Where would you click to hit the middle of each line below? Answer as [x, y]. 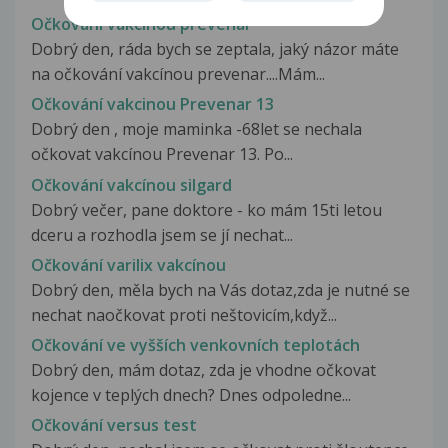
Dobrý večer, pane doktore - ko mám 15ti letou [206, 209]
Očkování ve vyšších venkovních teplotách [195, 344]
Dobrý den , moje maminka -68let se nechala [196, 129]
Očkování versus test [114, 425]
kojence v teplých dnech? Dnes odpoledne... [191, 394]
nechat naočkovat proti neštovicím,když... [184, 314]
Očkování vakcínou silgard [131, 184]
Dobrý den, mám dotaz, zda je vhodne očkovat [203, 369]
